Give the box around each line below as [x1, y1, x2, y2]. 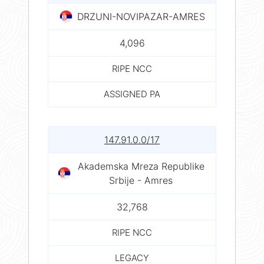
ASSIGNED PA [104, 88, 160, 100]
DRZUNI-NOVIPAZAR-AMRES [77, 10, 205, 22]
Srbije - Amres [109, 174, 173, 186]
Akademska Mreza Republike [77, 160, 204, 172]
